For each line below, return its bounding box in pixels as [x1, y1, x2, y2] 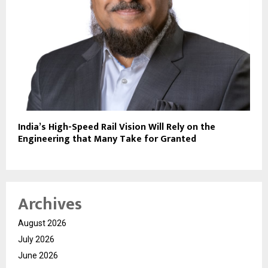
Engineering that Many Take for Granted [18, 131, 196, 148]
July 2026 [18, 234, 54, 245]
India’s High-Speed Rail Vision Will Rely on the [18, 119, 215, 136]
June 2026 [18, 251, 58, 261]
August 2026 [18, 218, 66, 229]
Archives [18, 190, 82, 219]
